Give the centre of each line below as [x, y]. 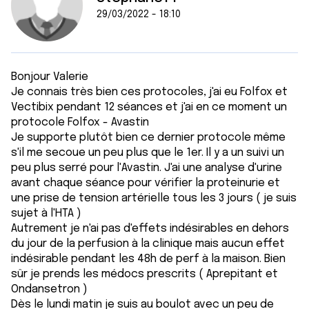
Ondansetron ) [49, 289]
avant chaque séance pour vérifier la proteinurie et [146, 183]
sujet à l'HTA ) [46, 213]
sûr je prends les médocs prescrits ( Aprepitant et [144, 274]
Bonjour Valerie [50, 77]
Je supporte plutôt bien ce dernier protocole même [148, 138]
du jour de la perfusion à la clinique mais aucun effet [148, 244]
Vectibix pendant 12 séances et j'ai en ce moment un [149, 107]
